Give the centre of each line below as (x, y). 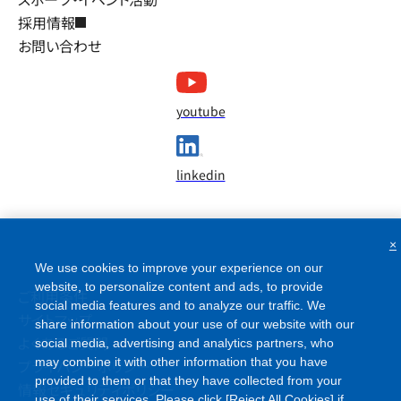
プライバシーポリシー (84, 366)
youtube (200, 111)
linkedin (200, 174)
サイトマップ (55, 319)
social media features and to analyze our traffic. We (180, 305)
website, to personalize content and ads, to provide (179, 286)
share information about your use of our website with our (194, 324)
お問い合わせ (60, 45)
